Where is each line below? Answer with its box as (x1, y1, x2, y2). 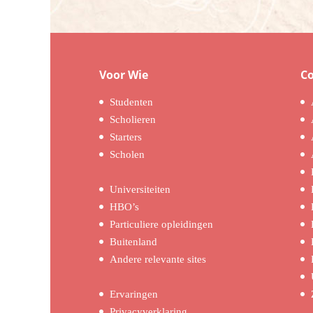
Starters (110, 131, 142, 143)
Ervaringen (110, 289, 158, 300)
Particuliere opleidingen (110, 219, 213, 230)
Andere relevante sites (110, 254, 206, 265)
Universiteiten (110, 184, 170, 195)
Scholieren (110, 114, 156, 125)
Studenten (110, 96, 153, 108)
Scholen (110, 149, 145, 160)
